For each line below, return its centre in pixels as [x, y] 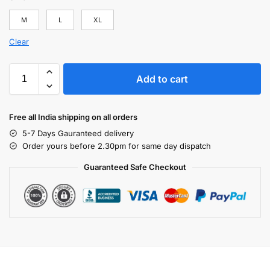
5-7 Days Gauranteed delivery [78, 133]
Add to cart [162, 79]
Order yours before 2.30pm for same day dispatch [117, 146]
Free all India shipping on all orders [73, 117]
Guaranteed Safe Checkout [135, 167]
